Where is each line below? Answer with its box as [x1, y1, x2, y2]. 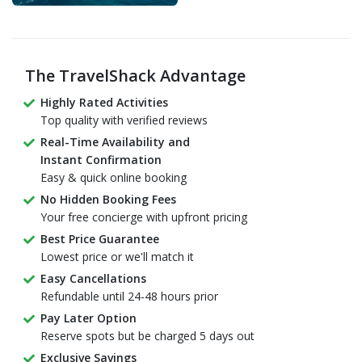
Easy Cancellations [40, 271, 146, 287]
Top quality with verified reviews [40, 112, 208, 128]
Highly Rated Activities [40, 95, 168, 111]
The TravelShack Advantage [25, 65, 246, 87]
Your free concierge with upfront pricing [40, 209, 247, 225]
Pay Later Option [40, 310, 137, 326]
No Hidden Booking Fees [40, 192, 176, 208]
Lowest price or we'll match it [40, 249, 194, 265]
